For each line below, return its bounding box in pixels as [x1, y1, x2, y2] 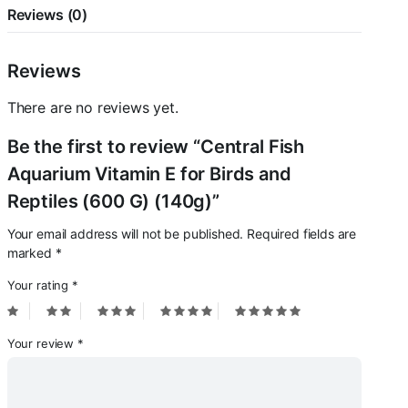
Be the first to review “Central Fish [6, 136, 305, 158]
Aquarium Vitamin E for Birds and [6, 163, 291, 185]
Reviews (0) [6, 5, 88, 24]
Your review [6, 336, 77, 351]
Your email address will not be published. [6, 226, 244, 241]
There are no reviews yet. [6, 98, 178, 117]
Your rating [6, 278, 72, 292]
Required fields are [247, 226, 357, 241]
